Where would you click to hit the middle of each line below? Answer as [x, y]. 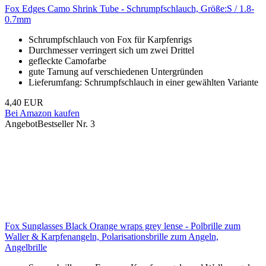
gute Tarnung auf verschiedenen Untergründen [116, 72]
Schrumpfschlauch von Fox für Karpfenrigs [110, 40]
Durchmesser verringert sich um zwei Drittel [111, 50]
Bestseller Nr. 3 [66, 124]
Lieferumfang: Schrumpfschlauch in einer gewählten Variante [143, 83]
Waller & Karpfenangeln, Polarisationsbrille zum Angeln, [112, 237]
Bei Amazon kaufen [42, 113]
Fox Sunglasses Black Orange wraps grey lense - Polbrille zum [123, 226]
